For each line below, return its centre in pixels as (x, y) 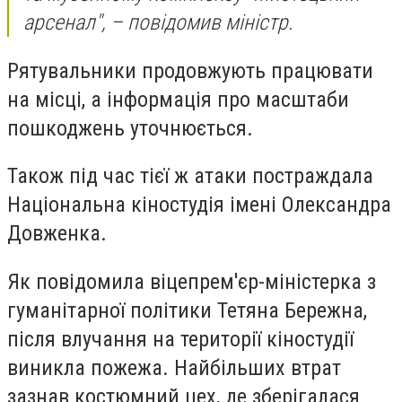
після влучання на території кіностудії (180, 339)
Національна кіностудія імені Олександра (199, 205)
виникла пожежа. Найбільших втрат (174, 367)
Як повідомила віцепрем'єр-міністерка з (192, 281)
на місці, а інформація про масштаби (178, 99)
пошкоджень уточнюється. (130, 128)
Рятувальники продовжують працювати (190, 70)
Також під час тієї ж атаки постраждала (190, 176)
